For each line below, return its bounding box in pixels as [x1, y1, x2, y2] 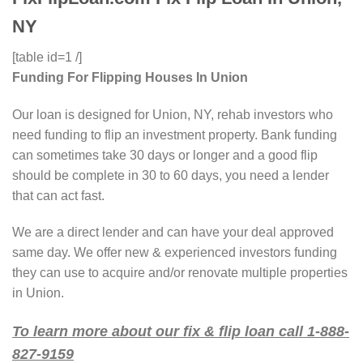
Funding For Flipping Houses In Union [12, 70, 248, 84]
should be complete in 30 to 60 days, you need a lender [12, 168, 329, 182]
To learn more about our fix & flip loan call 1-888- [12, 323, 349, 340]
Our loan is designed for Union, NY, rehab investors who [12, 107, 333, 122]
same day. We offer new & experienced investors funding [12, 246, 337, 260]
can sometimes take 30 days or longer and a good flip [12, 147, 318, 162]
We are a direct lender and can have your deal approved [12, 225, 334, 240]
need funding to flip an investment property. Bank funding [12, 127, 337, 142]
